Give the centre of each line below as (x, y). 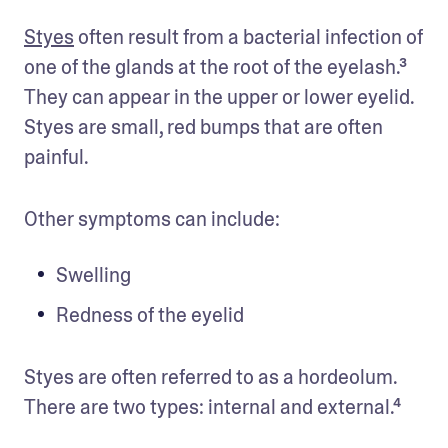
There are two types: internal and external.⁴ (214, 406)
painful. (58, 156)
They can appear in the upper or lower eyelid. (219, 96)
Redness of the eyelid (150, 314)
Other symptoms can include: (154, 218)
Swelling (95, 274)
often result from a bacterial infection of (248, 36)
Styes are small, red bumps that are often (203, 126)
